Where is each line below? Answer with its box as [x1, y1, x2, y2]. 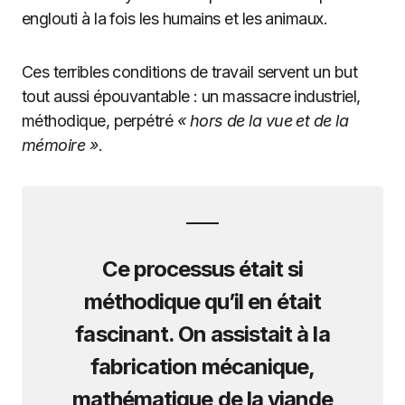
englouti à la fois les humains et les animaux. [22, 9, 328, 28]
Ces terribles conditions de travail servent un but [22, 62, 357, 81]
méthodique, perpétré [22, 111, 177, 130]
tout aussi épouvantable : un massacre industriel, [22, 87, 361, 106]
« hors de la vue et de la [176, 111, 349, 130]
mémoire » [22, 136, 99, 155]
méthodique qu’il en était [83, 288, 322, 315]
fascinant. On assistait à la [75, 321, 330, 347]
